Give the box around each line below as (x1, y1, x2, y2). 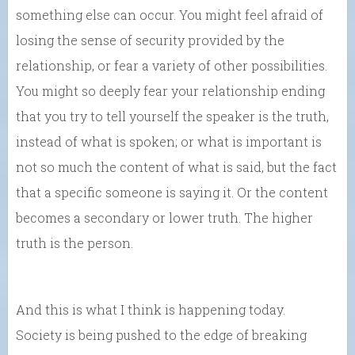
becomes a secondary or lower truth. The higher (16, 208, 313, 226)
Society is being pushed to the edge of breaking (16, 326, 307, 343)
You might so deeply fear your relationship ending (16, 82, 325, 99)
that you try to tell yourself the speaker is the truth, (16, 107, 329, 124)
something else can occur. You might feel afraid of (16, 6, 323, 23)
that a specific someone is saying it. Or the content (16, 183, 328, 200)
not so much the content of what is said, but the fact (16, 158, 337, 175)
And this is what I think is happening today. (16, 300, 285, 318)
